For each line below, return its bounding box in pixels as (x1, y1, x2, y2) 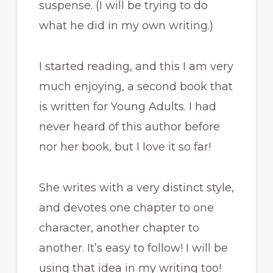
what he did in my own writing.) (38, 18, 213, 32)
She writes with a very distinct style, (38, 180, 234, 194)
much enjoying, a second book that (38, 79, 233, 93)
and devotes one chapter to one (38, 200, 214, 214)
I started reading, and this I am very (38, 59, 233, 73)
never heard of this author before (38, 119, 220, 133)
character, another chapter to (38, 221, 199, 235)
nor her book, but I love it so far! (38, 140, 211, 154)
